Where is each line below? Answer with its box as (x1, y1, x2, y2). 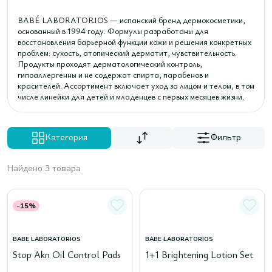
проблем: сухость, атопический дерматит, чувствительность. (18, 47, 237, 58)
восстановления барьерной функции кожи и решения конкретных (18, 36, 251, 47)
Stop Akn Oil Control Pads (13, 248, 121, 261)
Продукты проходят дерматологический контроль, (18, 58, 202, 69)
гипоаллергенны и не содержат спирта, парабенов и (18, 69, 209, 80)
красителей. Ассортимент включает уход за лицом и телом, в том (18, 80, 254, 91)
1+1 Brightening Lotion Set (145, 248, 253, 261)
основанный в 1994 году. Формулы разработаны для (18, 25, 208, 36)
